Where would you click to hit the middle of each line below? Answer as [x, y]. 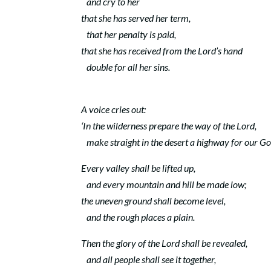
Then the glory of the [122, 243]
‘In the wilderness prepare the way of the [159, 126]
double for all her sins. [126, 67]
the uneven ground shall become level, [154, 201]
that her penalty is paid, [129, 34]
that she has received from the [140, 51]
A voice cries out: [114, 109]
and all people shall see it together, [149, 259]
